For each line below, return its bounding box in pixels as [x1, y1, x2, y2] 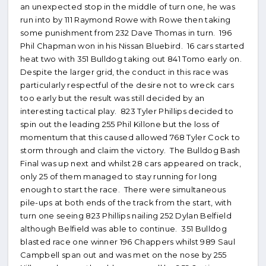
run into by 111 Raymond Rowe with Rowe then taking [20, 15, 231, 24]
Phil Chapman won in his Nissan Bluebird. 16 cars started [20, 41, 245, 50]
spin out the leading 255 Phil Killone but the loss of [20, 119, 220, 129]
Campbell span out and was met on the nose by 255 [20, 250, 227, 259]
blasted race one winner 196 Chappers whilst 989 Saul [20, 237, 235, 246]
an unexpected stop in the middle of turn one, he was [20, 2, 235, 11]
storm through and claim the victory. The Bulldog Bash [20, 145, 240, 155]
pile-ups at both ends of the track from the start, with [20, 198, 232, 207]
